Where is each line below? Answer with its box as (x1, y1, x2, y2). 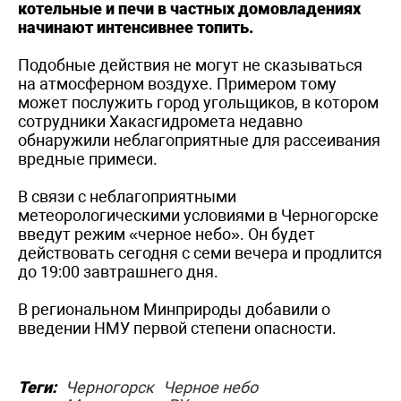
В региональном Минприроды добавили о (18, 299, 330, 319)
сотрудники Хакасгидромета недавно (18, 111, 303, 131)
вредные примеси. (18, 149, 158, 168)
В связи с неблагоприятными (18, 186, 236, 206)
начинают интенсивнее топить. (18, 17, 253, 37)
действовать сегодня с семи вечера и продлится (18, 243, 382, 262)
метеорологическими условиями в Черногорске (18, 205, 379, 225)
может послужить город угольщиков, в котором (18, 92, 379, 112)
